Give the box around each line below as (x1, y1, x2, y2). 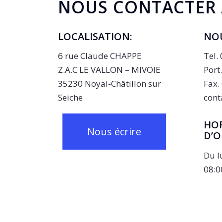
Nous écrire (87, 124, 142, 138)
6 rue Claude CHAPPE (58, 50, 142, 62)
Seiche (58, 92, 83, 104)
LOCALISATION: (58, 29, 133, 43)
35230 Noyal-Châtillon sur (58, 78, 162, 90)
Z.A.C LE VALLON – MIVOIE (58, 64, 161, 76)
